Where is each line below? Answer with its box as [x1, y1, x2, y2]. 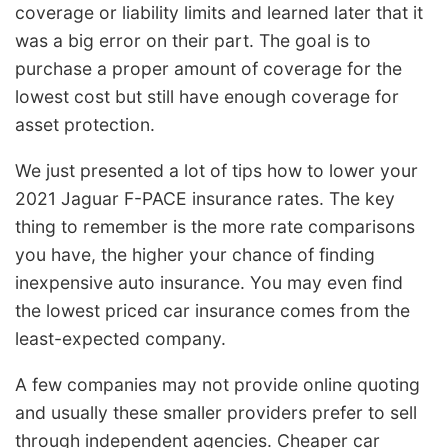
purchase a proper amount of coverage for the [15, 58, 402, 80]
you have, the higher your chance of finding [15, 244, 375, 266]
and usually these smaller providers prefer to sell [15, 401, 417, 423]
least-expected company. [15, 328, 226, 350]
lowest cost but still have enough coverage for [15, 86, 399, 108]
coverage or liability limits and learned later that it [15, 2, 423, 24]
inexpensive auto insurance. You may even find [15, 272, 403, 294]
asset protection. [15, 114, 155, 136]
